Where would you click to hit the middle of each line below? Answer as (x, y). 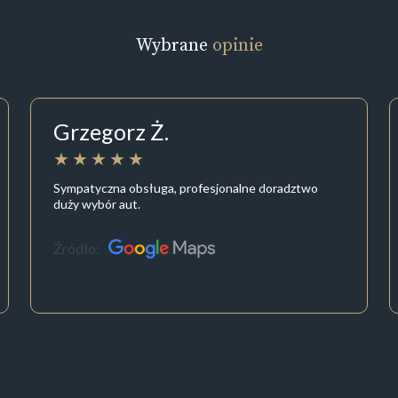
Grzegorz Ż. (111, 132)
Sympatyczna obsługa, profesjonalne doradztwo (185, 187)
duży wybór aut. (96, 203)
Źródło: (76, 249)
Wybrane (174, 45)
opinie (237, 45)
